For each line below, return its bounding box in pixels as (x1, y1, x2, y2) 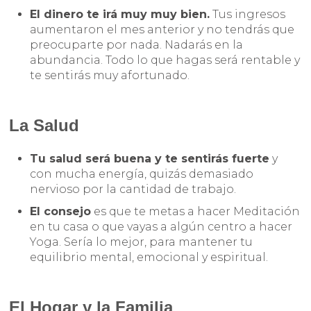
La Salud (9, 116, 80, 135)
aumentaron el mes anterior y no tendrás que (30, 23, 295, 37)
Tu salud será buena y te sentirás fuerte (30, 152, 270, 166)
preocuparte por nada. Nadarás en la (30, 38, 244, 52)
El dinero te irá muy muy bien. (30, 8, 210, 22)
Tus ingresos (210, 8, 286, 22)
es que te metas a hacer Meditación (91, 205, 301, 219)
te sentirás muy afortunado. (30, 69, 190, 83)
